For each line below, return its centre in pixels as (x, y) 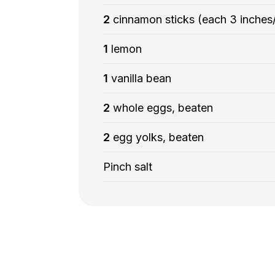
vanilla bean (141, 79)
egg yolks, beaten (158, 137)
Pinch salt (127, 167)
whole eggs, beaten (163, 108)
